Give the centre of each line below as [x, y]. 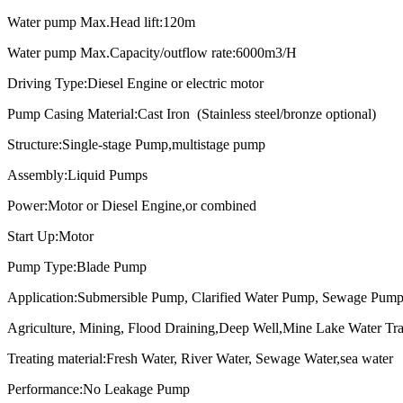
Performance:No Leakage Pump [99, 390]
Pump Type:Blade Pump [77, 267]
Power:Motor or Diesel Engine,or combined [132, 206]
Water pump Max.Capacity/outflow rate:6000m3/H [152, 53]
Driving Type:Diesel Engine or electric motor [135, 84]
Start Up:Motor [50, 237]
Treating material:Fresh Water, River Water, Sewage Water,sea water [200, 359]
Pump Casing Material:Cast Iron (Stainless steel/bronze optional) [192, 114]
